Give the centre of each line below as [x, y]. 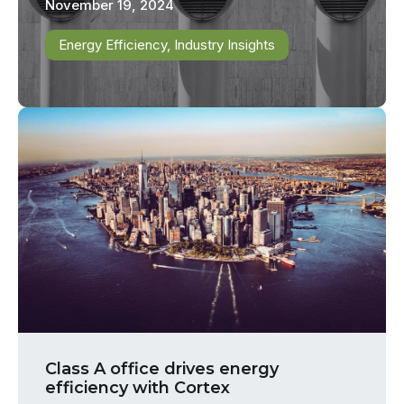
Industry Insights [225, 44]
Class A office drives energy [162, 369]
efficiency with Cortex [138, 388]
